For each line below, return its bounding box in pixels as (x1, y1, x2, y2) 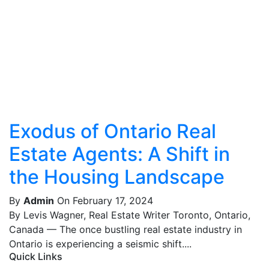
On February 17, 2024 (57, 195, 153, 207)
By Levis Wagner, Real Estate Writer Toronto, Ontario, (9, 209, 250, 221)
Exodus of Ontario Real (9, 119, 216, 143)
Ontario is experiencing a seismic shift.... (9, 238, 192, 250)
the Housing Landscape (9, 165, 225, 189)
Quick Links (9, 250, 62, 262)
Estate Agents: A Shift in (9, 142, 230, 166)
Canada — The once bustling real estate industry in (9, 223, 242, 235)
